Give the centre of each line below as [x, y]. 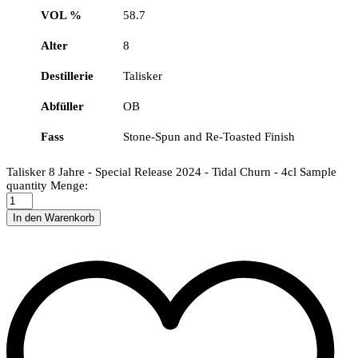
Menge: [69, 185]
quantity [27, 185]
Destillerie [67, 76]
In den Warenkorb [54, 217]
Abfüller [62, 106]
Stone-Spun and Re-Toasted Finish [209, 136]
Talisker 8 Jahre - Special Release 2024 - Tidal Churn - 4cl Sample [171, 171]
